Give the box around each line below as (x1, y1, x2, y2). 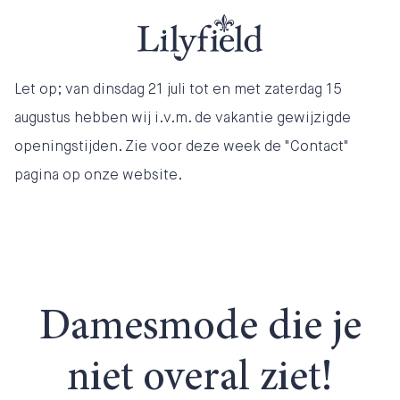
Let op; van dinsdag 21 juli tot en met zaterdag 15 (14, 79, 342, 98)
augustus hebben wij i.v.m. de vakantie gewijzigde (14, 107, 351, 127)
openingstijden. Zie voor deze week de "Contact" (14, 136, 349, 155)
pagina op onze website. (14, 164, 182, 184)
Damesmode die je (38, 306, 362, 350)
